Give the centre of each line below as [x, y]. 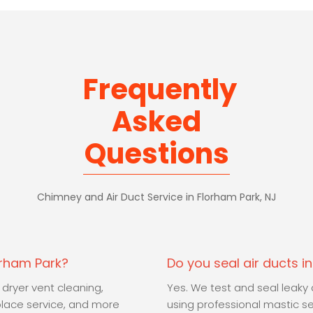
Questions [156, 154]
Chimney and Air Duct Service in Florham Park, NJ [156, 197]
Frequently [160, 90]
